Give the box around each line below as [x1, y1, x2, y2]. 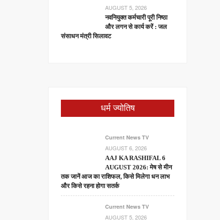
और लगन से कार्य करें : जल [105, 23, 167, 30]
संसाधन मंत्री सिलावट [61, 32, 111, 40]
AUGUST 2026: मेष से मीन [105, 164, 172, 171]
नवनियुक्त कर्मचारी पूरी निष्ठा [105, 14, 168, 21]
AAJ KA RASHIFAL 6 [105, 154, 166, 162]
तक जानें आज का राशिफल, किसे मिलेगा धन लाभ [61, 173, 170, 180]
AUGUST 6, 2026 [105, 144, 147, 152]
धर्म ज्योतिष [100, 103, 135, 113]
